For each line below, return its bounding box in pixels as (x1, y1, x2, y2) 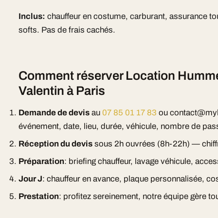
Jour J (18, 174, 43, 183)
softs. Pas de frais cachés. (18, 25, 116, 35)
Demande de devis (18, 108, 90, 117)
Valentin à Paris (18, 84, 106, 97)
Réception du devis (18, 139, 93, 148)
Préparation (18, 157, 65, 166)
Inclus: (18, 12, 46, 21)
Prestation (18, 192, 59, 201)
